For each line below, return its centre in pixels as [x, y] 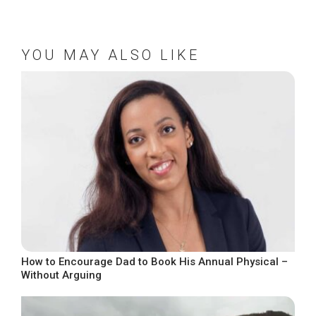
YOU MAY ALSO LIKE [110, 55]
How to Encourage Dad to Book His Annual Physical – [154, 261]
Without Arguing [61, 275]
